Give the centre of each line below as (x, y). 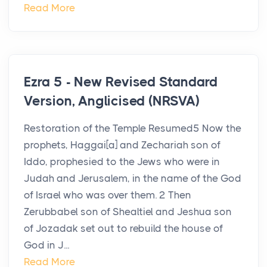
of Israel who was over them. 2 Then (108, 195)
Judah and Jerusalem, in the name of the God (133, 178)
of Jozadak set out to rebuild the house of (123, 229)
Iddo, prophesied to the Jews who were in (122, 162)
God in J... (46, 245)
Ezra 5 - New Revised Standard (121, 82)
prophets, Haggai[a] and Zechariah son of (122, 145)
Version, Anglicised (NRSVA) (112, 101)
